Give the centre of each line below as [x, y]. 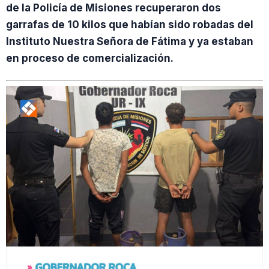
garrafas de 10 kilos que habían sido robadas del [130, 25]
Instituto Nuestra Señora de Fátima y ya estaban [130, 42]
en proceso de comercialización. [90, 59]
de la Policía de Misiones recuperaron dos [113, 8]
